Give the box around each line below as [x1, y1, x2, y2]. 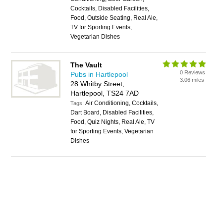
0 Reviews [180, 69, 206, 75]
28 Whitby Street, [70, 80, 125, 88]
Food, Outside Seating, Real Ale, [70, 14, 158, 21]
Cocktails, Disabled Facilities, [70, 5, 150, 12]
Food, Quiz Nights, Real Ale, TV [70, 118, 155, 125]
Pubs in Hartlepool [70, 70, 128, 78]
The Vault [70, 61, 103, 69]
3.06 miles [180, 77, 205, 83]
